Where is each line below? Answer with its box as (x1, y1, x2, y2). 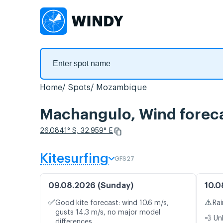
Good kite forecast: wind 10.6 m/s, (55, 200, 169, 207)
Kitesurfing (40, 152, 109, 166)
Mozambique (96, 84, 147, 92)
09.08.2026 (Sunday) (48, 182, 133, 190)
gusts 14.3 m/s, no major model (55, 209, 160, 217)
